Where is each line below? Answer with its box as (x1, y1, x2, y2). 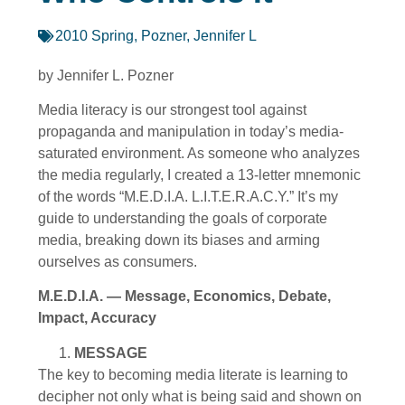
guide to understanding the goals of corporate (38, 211, 327, 227)
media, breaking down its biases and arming (38, 232, 320, 249)
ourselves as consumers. (38, 254, 197, 270)
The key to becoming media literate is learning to (38, 366, 348, 382)
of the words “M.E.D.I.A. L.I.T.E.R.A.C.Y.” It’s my (38, 189, 338, 205)
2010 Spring (55, 27, 134, 43)
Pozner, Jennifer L (141, 27, 257, 43)
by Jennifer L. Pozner (38, 67, 174, 83)
